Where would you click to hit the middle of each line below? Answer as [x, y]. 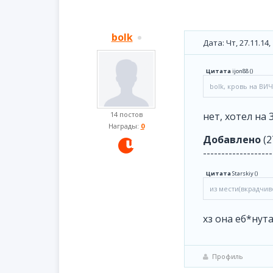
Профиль [228, 256]
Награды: [124, 126]
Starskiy [243, 173]
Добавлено [232, 140]
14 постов [126, 114]
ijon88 [240, 71]
